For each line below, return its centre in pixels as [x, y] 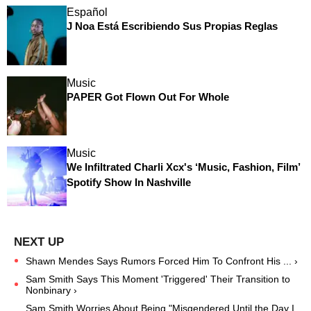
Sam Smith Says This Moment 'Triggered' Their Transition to [158, 279]
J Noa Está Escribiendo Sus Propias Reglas [172, 26]
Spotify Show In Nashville [128, 183]
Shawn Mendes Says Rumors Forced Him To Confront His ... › [162, 261]
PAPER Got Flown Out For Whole [148, 96]
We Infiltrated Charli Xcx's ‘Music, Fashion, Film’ [183, 167]
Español [87, 12]
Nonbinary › [51, 290]
